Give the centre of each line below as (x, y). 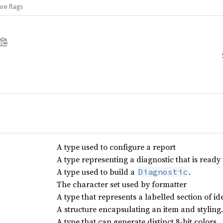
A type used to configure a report (116, 147)
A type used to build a (97, 172)
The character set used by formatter (121, 184)
